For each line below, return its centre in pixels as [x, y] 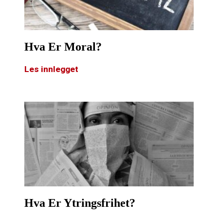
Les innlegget [51, 69]
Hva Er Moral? [63, 47]
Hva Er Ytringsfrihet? [80, 203]
